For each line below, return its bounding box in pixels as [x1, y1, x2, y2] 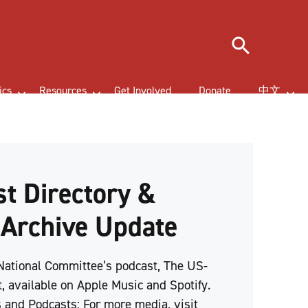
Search [228, 31, 260, 46]
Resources [39, 83, 87, 98]
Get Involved [114, 83, 171, 98]
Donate [199, 83, 231, 98]
